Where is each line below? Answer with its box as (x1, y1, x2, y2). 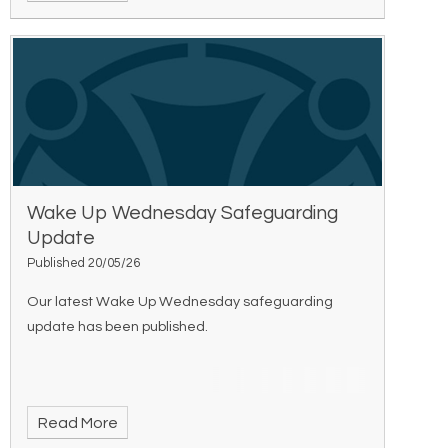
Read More (37, 414, 118, 431)
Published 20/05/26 (27, 256, 141, 270)
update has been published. (27, 318, 209, 334)
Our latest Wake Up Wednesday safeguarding (27, 293, 334, 309)
